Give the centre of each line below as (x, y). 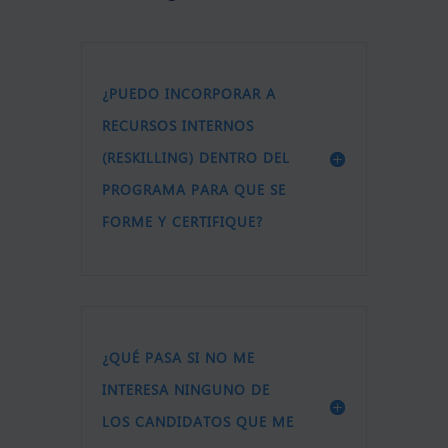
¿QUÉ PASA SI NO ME (178, 358)
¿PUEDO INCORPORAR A (188, 94)
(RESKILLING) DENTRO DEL (195, 158)
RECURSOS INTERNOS (177, 126)
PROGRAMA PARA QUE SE (193, 190)
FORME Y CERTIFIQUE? (182, 222)
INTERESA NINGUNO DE (185, 390)
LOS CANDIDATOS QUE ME (197, 422)
